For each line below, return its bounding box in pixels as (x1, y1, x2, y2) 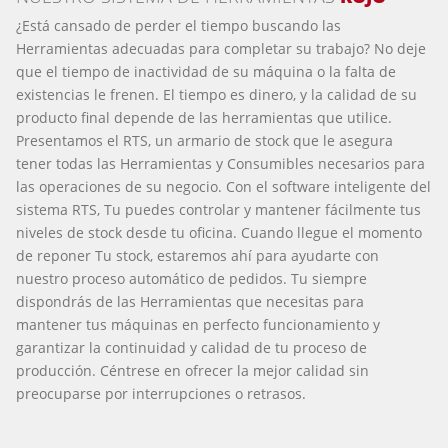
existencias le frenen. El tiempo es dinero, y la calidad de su (16, 84, 417, 104)
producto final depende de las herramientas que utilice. (16, 107, 392, 127)
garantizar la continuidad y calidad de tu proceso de (16, 337, 367, 357)
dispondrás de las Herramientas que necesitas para (16, 291, 364, 311)
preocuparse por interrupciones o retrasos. (16, 383, 306, 403)
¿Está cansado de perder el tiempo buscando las (16, 15, 341, 35)
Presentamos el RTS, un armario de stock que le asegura (16, 130, 393, 150)
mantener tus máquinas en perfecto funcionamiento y (16, 314, 380, 334)
